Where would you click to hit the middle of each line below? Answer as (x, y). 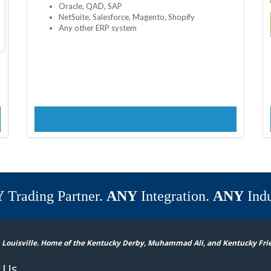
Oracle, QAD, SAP (90, 6)
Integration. (175, 196)
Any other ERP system (98, 28)
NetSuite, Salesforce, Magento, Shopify (127, 17)
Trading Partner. (55, 196)
